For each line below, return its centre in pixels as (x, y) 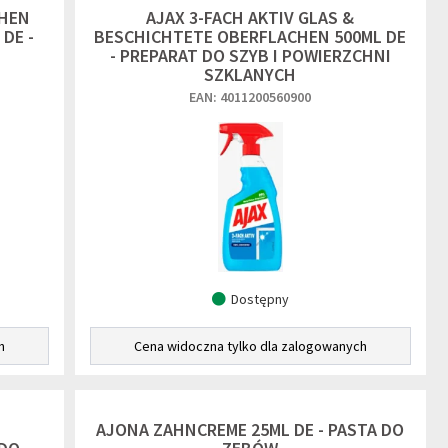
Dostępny (259, 299)
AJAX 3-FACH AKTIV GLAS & (250, 17)
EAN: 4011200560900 (250, 97)
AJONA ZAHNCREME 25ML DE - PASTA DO (250, 429)
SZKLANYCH (250, 74)
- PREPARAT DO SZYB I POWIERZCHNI (250, 55)
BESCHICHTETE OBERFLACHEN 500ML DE (250, 36)
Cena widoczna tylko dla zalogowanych (250, 346)
